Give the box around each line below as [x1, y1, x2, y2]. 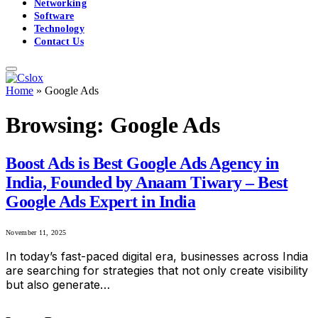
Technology [34, 23, 84, 34]
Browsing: [6, 112, 110, 138]
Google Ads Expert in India [6, 192, 196, 211]
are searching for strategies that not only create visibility [6, 263, 308, 278]
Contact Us [34, 35, 84, 47]
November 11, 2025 [6, 229, 67, 237]
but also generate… [6, 278, 110, 292]
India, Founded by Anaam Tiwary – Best [6, 172, 288, 192]
